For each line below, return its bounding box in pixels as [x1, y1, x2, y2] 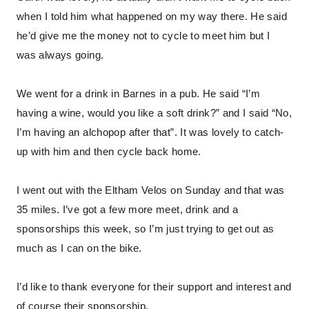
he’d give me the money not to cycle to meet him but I [17, 30, 270, 41]
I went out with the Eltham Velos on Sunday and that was [17, 185, 285, 196]
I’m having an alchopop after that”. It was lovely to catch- [17, 127, 284, 138]
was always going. [17, 50, 104, 61]
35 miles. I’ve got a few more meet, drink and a [17, 204, 239, 215]
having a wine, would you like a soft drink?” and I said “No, [17, 108, 292, 119]
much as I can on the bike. [17, 243, 142, 254]
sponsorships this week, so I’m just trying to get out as [17, 223, 275, 235]
